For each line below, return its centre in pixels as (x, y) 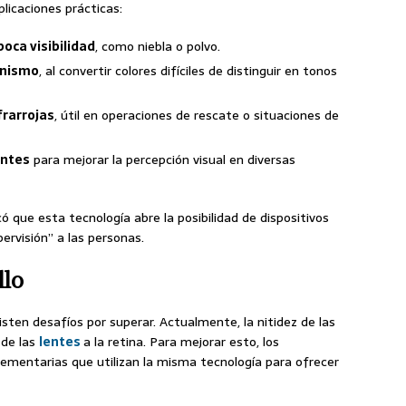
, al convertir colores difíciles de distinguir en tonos (188, 71)
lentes (61, 342)
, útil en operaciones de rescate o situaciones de (197, 116)
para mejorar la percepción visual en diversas (163, 160)
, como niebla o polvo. (158, 47)
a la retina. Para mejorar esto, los (181, 342)
